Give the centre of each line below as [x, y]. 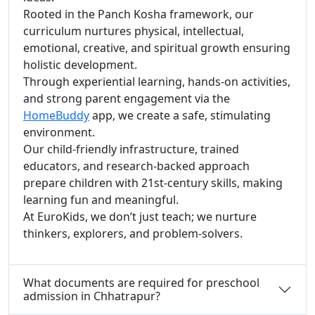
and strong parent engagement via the [127, 98]
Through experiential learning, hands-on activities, [157, 81]
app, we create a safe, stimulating [180, 115]
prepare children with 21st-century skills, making [153, 182]
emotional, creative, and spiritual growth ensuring [157, 47]
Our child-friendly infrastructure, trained [131, 149]
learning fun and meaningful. [101, 199]
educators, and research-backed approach [136, 166]
